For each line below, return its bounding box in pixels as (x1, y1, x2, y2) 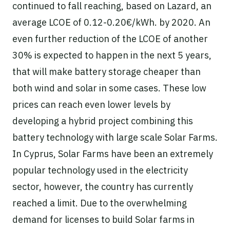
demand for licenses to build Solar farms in (12, 213, 195, 225)
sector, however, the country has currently (12, 180, 193, 193)
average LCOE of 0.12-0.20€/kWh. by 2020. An (12, 16, 210, 28)
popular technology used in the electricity (12, 164, 188, 176)
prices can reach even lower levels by (12, 98, 170, 110)
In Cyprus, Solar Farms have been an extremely (12, 147, 213, 160)
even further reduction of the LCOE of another (12, 32, 208, 45)
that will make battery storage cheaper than (12, 65, 201, 78)
